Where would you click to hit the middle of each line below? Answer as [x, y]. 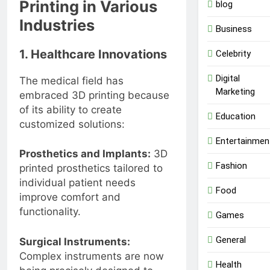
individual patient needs [77, 183]
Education [235, 116]
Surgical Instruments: [75, 241]
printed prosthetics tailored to [91, 168]
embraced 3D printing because [94, 95]
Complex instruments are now [92, 256]
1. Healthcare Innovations [93, 54]
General [231, 240]
